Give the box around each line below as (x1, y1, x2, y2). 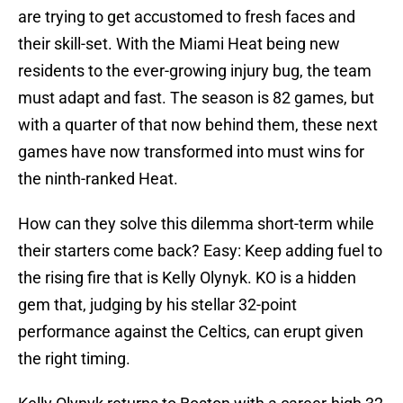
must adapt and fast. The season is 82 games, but (18, 88, 374, 108)
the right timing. (18, 349, 130, 369)
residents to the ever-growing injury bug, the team (18, 61, 372, 81)
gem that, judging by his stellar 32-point (18, 295, 297, 315)
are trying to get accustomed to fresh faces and (18, 7, 355, 27)
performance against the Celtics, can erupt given (18, 322, 363, 342)
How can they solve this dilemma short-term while (18, 214, 374, 234)
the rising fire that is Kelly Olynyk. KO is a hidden (18, 268, 356, 288)
